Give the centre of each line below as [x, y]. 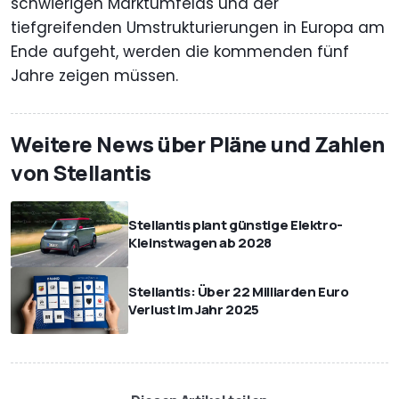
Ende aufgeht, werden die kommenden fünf [180, 52]
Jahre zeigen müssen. [94, 76]
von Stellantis [81, 173]
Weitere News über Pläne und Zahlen [198, 144]
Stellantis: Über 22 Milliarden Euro [239, 291]
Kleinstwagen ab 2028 [200, 243]
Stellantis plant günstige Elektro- [236, 225]
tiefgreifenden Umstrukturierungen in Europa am [198, 28]
